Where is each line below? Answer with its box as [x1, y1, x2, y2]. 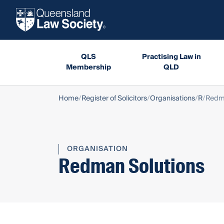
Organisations [150, 92, 195, 104]
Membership [65, 61, 111, 73]
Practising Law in [141, 50, 201, 63]
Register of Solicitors [81, 92, 147, 104]
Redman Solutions [58, 153, 204, 179]
